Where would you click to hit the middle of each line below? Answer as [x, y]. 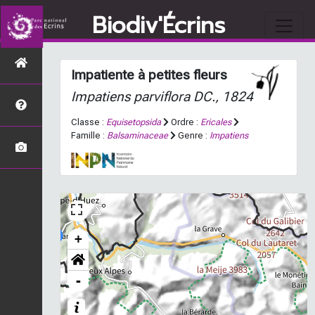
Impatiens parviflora [130, 97]
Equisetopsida [134, 122]
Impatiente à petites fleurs [149, 75]
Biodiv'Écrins [158, 26]
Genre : [193, 135]
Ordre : [185, 122]
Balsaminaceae [137, 135]
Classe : [89, 122]
